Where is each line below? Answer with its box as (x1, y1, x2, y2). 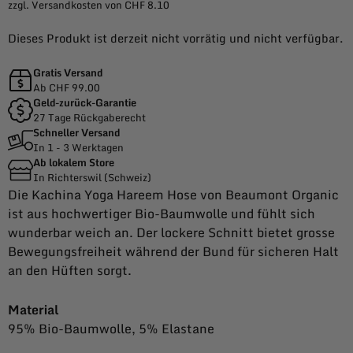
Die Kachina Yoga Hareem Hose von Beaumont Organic (8, 184, 339, 205)
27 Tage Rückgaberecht (33, 109, 146, 125)
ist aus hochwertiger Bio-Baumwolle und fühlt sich (8, 203, 315, 224)
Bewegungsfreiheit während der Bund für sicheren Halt (8, 240, 339, 262)
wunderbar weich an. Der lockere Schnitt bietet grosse (8, 221, 335, 243)
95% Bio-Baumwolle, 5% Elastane (8, 318, 214, 339)
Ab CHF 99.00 (33, 79, 100, 95)
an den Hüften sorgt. (8, 259, 132, 281)
